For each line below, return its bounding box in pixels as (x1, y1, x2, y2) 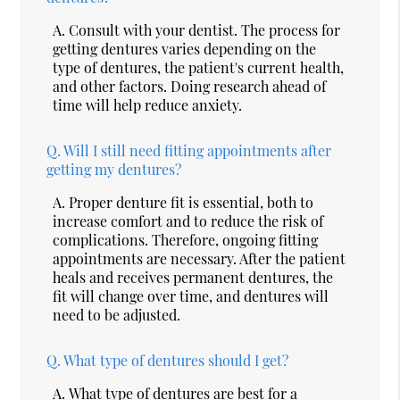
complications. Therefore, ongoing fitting (53, 229, 319, 249)
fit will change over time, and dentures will (53, 286, 329, 305)
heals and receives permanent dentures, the (53, 267, 334, 287)
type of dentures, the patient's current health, (53, 57, 345, 77)
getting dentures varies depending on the (53, 38, 317, 58)
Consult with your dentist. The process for (69, 20, 341, 39)
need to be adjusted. (53, 304, 181, 324)
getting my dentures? (46, 159, 182, 179)
